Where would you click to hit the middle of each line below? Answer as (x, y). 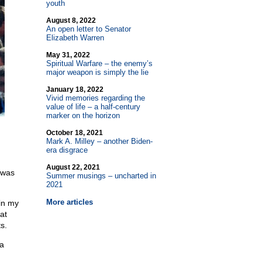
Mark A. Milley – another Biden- (99, 141)
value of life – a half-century (93, 107)
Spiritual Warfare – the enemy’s (99, 63)
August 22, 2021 (73, 167)
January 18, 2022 (75, 89)
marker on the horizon (83, 116)
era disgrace (67, 150)
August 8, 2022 (71, 20)
